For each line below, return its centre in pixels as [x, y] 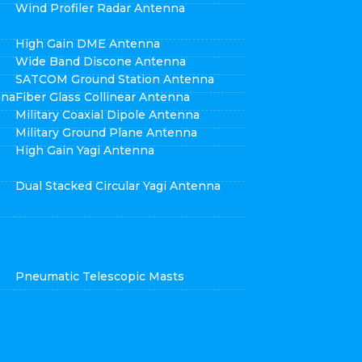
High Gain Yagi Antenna [85, 150]
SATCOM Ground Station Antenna [115, 79]
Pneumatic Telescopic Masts [100, 276]
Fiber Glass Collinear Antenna [103, 97]
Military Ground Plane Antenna [107, 133]
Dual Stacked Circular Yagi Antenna [118, 186]
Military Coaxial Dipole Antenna [108, 115]
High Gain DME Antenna [88, 44]
